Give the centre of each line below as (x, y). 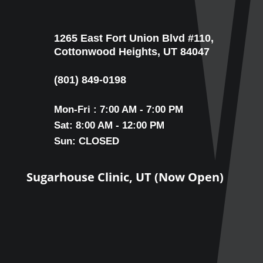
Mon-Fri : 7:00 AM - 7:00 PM (118, 110)
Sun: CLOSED (86, 141)
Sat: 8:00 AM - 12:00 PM (109, 126)
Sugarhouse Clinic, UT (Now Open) (125, 177)
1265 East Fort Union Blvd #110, (134, 38)
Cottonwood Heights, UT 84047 (131, 52)
